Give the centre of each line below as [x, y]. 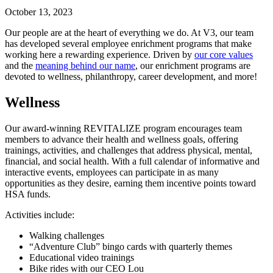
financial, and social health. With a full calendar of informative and [132, 161]
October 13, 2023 [39, 12]
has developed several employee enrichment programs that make [128, 43]
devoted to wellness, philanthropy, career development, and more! [131, 76]
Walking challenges [67, 235]
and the [20, 65]
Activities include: [40, 214]
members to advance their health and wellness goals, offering [122, 139]
